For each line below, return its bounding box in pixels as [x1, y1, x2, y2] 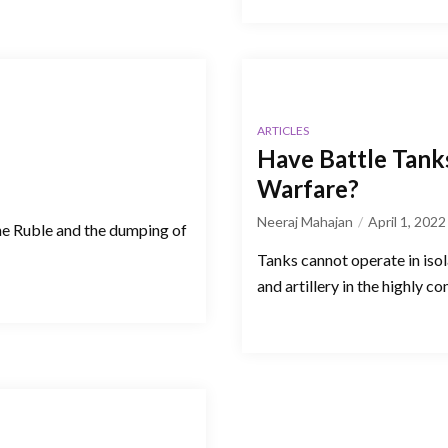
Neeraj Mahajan [257, 212, 353, 230]
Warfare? [257, 173, 359, 203]
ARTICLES [257, 122, 309, 138]
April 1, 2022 [368, 212, 446, 230]
